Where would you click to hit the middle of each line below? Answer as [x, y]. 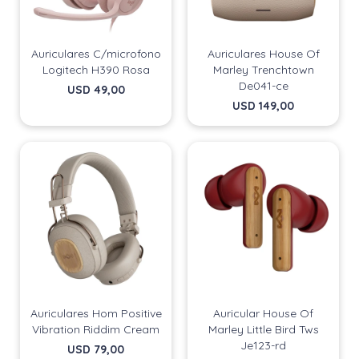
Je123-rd [263, 345]
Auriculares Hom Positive [96, 313]
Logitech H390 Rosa [96, 70]
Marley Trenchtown [263, 70]
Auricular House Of [263, 313]
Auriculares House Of [263, 54]
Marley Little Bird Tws [263, 329]
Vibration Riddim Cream [96, 329]
